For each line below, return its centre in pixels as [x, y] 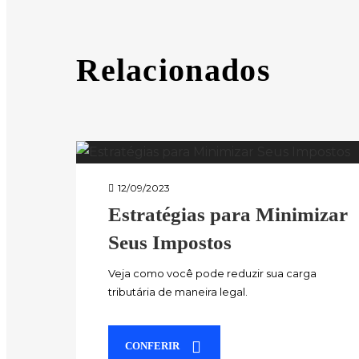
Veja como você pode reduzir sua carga [213, 273]
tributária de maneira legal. [178, 291]
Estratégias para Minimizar [228, 214]
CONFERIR [153, 345]
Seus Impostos [170, 242]
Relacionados [173, 70]
